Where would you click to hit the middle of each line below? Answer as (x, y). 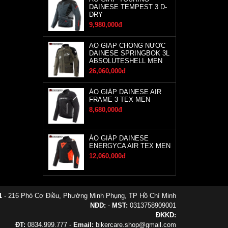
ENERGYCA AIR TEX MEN (130, 146)
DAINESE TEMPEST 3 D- (128, 7)
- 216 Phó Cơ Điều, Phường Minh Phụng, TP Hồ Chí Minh (89, 196)
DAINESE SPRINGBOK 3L (129, 53)
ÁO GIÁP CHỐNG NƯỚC (127, 46)
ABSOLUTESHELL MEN (125, 61)
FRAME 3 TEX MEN (119, 99)
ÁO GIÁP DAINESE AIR (125, 92)
